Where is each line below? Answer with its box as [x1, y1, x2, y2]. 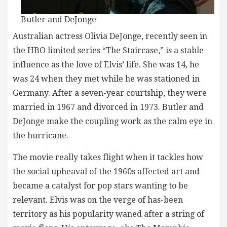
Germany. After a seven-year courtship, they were [13, 88, 207, 98]
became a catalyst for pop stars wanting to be [13, 181, 188, 191]
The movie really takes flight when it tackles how [13, 153, 203, 163]
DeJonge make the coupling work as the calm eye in [13, 117, 212, 127]
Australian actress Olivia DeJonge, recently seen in [13, 31, 207, 42]
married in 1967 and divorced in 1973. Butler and [13, 102, 204, 112]
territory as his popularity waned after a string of [13, 209, 204, 219]
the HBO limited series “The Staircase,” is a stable [13, 46, 204, 56]
